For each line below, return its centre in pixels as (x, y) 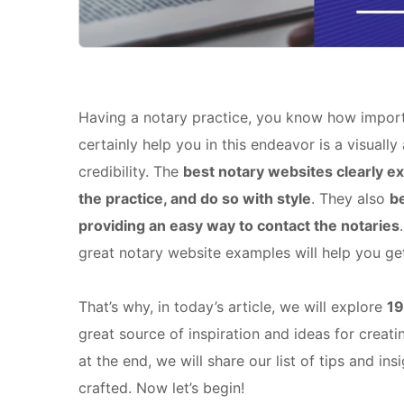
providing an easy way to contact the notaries (239, 226)
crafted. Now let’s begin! (161, 388)
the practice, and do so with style (195, 199)
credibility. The (131, 172)
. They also (350, 199)
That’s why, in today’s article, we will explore (233, 307)
